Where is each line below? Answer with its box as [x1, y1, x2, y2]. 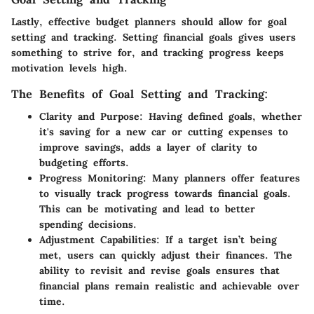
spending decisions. [39, 218, 137, 231]
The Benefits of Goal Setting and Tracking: [11, 87, 268, 101]
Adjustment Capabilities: [39, 233, 160, 247]
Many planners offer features [146, 172, 300, 185]
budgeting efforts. [39, 156, 129, 170]
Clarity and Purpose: [39, 110, 143, 123]
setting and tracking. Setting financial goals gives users [11, 31, 296, 43]
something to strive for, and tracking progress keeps [11, 46, 284, 59]
